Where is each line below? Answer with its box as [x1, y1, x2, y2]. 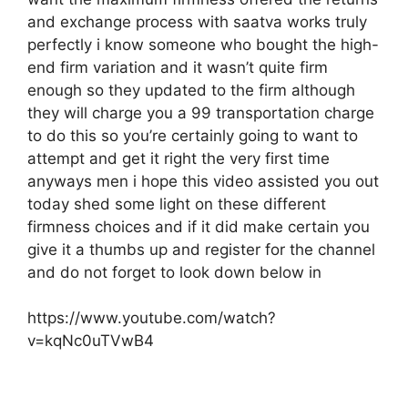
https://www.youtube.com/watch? [27, 309, 276, 327]
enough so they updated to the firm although [27, 80, 355, 99]
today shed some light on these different [27, 194, 326, 213]
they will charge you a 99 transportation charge [27, 103, 374, 122]
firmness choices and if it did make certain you [27, 217, 370, 236]
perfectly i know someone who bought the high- [27, 35, 379, 54]
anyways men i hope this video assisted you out [27, 171, 379, 190]
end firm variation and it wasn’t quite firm [27, 57, 328, 76]
